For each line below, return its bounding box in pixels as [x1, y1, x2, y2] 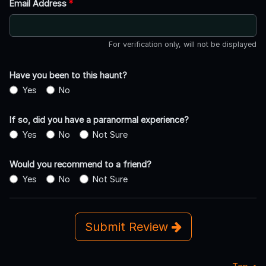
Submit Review [84, 219, 172, 234]
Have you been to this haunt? [9, 69, 127, 80]
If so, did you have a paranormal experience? [9, 114, 189, 125]
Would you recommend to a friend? [9, 159, 151, 169]
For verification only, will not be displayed [109, 39, 256, 49]
